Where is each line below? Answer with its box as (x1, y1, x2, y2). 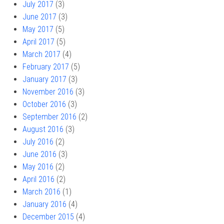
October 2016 (22, 99, 66, 109)
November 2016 (22, 87, 73, 97)
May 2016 (22, 162, 53, 172)
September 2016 (22, 112, 76, 122)
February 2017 (22, 62, 69, 72)
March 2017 (22, 49, 60, 59)
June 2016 (22, 149, 56, 159)
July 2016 (22, 137, 53, 147)
